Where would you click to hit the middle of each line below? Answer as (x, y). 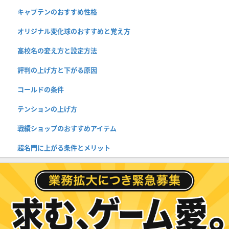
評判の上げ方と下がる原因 (57, 70)
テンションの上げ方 (47, 109)
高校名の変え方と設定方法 (57, 50)
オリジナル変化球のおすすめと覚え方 (74, 31)
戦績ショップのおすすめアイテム (67, 128)
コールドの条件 (41, 89)
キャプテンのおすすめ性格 (57, 12)
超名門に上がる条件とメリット (64, 147)
